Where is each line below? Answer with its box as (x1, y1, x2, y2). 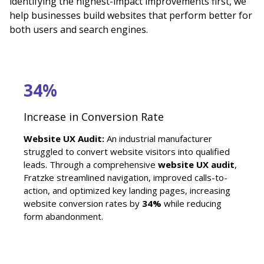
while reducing (161, 197, 222, 209)
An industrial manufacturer (104, 132, 212, 144)
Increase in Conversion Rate (24, 109, 164, 124)
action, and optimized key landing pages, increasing (24, 184, 230, 196)
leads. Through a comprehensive (24, 158, 158, 170)
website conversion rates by (24, 197, 142, 209)
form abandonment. (24, 210, 103, 222)
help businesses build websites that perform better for (9, 8, 252, 22)
